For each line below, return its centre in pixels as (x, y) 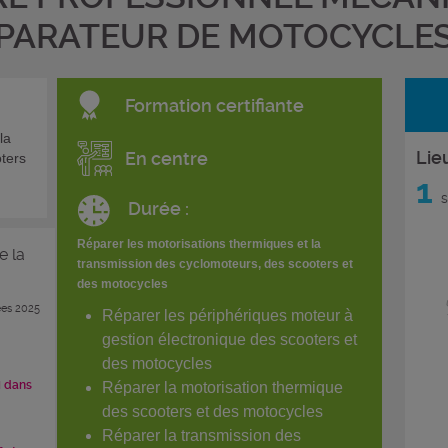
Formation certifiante (214, 105)
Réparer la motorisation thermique (222, 387)
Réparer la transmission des (201, 435)
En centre (166, 158)
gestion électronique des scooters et (229, 339)
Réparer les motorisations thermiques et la (199, 244)
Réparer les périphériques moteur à (227, 315)
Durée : (158, 208)
